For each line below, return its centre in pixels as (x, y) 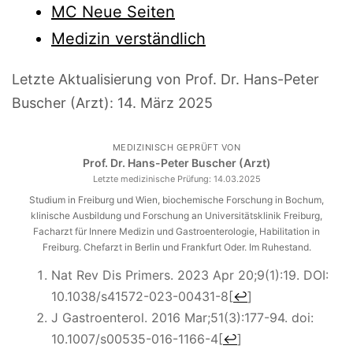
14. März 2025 (165, 102)
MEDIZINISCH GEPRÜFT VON (176, 147)
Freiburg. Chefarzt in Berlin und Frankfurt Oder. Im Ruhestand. (176, 247)
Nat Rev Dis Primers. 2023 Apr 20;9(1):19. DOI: (190, 275)
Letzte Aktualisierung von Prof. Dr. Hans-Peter (165, 79)
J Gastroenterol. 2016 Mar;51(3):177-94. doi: (182, 317)
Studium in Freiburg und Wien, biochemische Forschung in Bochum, (176, 199)
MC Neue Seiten (113, 11)
